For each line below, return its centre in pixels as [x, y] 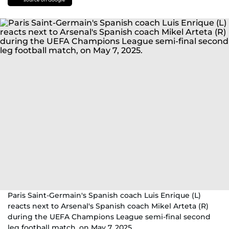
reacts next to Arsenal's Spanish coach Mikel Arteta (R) [108, 206]
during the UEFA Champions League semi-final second [109, 217]
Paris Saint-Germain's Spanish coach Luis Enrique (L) [104, 195]
